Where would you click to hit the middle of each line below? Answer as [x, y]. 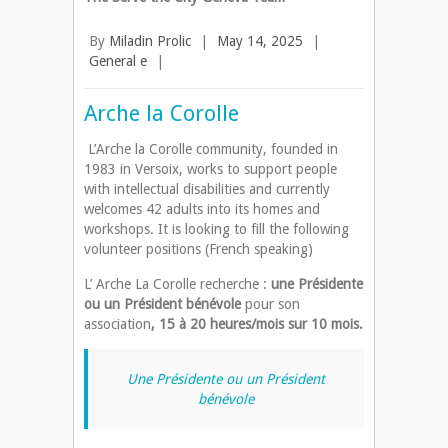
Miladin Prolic [150, 41]
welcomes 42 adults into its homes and [202, 209]
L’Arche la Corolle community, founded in [211, 149]
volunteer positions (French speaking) [198, 249]
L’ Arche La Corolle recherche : [175, 284]
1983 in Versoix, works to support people [210, 169]
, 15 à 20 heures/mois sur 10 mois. [257, 324]
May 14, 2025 [260, 41]
